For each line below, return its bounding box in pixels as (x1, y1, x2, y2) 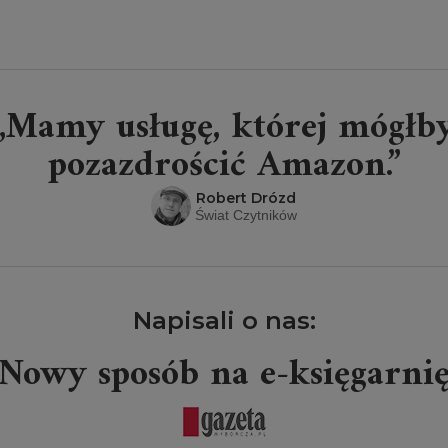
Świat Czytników (195, 207, 297, 223)
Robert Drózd (196, 189, 296, 207)
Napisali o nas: (132, 306, 316, 335)
